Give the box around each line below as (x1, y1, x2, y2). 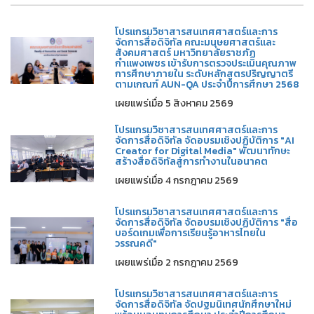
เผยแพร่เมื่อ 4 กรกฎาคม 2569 (115, 172, 239, 188)
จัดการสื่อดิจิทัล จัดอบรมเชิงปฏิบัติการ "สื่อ (115, 215, 299, 231)
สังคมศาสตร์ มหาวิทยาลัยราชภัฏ (115, 45, 257, 60)
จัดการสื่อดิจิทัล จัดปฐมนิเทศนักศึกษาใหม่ (115, 297, 292, 313)
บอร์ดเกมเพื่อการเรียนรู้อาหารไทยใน (115, 226, 266, 241)
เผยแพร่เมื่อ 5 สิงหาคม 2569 (115, 95, 234, 111)
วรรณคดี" (115, 236, 158, 252)
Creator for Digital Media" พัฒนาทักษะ (115, 143, 291, 158)
